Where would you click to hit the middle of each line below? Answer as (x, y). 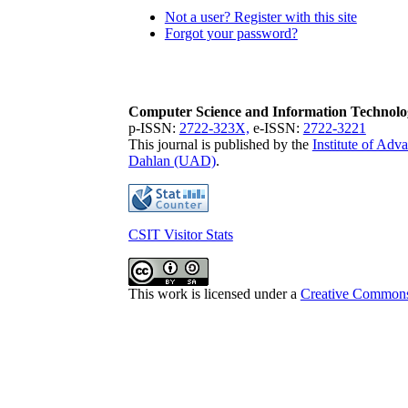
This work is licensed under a (214, 293)
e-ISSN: (276, 127)
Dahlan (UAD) (172, 160)
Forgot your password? (231, 33)
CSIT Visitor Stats (180, 234)
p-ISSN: (153, 127)
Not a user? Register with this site (260, 16)
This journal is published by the (220, 144)
